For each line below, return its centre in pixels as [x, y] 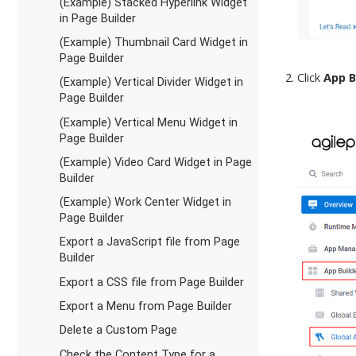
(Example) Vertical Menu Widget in [148, 122]
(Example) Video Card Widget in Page [155, 162]
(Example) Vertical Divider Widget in [151, 82]
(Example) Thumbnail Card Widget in [153, 43]
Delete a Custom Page [118, 330]
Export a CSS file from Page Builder [151, 282]
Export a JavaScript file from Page [149, 242]
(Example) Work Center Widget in [145, 202]
